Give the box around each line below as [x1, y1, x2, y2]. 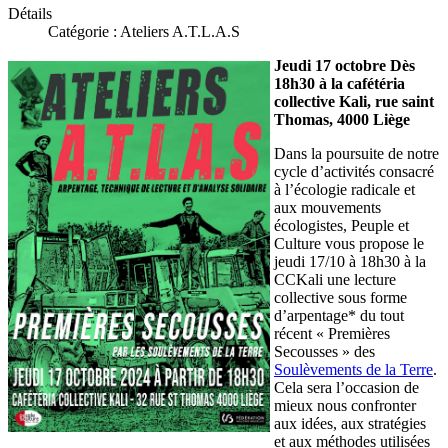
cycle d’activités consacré [274, 162, 434, 180]
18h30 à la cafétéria [274, 74, 405, 92]
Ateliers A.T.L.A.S [120, 22, 240, 40]
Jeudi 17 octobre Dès [274, 56, 415, 74]
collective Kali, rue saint [274, 92, 434, 110]
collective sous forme [274, 288, 407, 306]
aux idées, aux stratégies [274, 414, 426, 432]
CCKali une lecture [274, 270, 396, 288]
